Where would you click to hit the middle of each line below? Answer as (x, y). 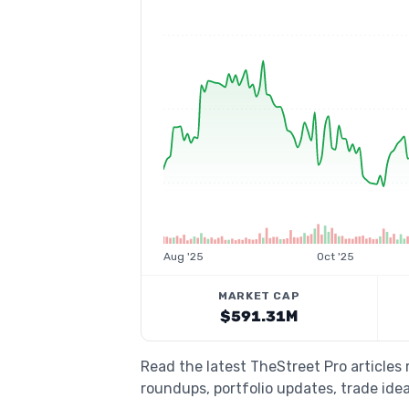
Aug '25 (184, 257)
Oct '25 (335, 257)
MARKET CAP (259, 296)
